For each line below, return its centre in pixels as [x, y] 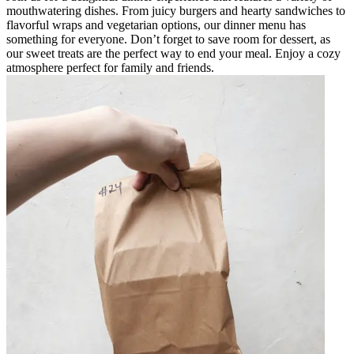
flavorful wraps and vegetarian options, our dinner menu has [156, 24]
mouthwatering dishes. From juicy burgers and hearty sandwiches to [176, 10]
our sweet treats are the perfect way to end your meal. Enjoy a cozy [173, 53]
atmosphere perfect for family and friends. [110, 67]
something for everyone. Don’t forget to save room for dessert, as [168, 39]
